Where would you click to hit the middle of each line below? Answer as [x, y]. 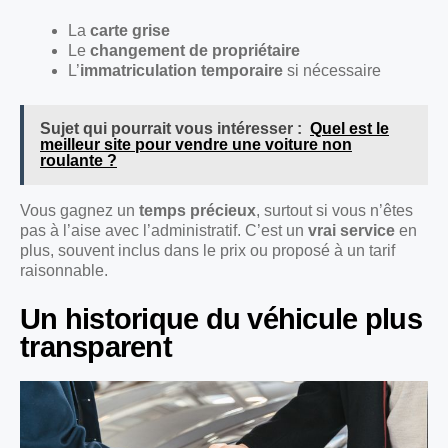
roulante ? [78, 161]
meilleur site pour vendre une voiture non [196, 145]
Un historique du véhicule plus [221, 319]
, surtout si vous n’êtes [334, 211]
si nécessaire [332, 71]
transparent [96, 347]
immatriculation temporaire [181, 71]
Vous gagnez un [79, 211]
